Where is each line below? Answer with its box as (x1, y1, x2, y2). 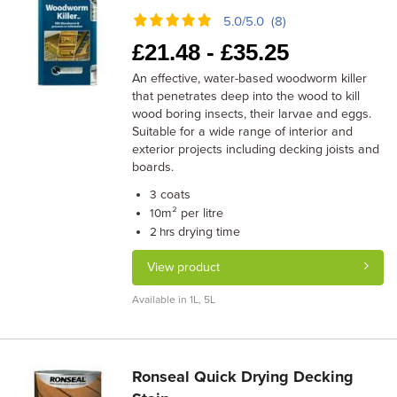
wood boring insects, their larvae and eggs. (132, 106, 372, 121)
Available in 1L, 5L (132, 293, 216, 306)
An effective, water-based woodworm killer (132, 71, 368, 86)
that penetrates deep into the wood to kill (132, 89, 361, 104)
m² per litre (161, 206, 224, 221)
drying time (175, 224, 241, 239)
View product (147, 260, 221, 275)
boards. (132, 160, 175, 175)
